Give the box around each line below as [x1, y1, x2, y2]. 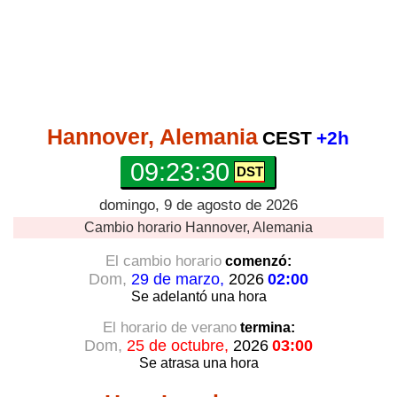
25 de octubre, [122, 337, 233, 354]
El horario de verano [102, 319, 237, 336]
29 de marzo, [127, 270, 229, 288]
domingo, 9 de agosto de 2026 [99, 197, 298, 214]
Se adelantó [130, 289, 207, 304]
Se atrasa [138, 355, 199, 370]
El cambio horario [105, 253, 222, 269]
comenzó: [222, 253, 292, 269]
